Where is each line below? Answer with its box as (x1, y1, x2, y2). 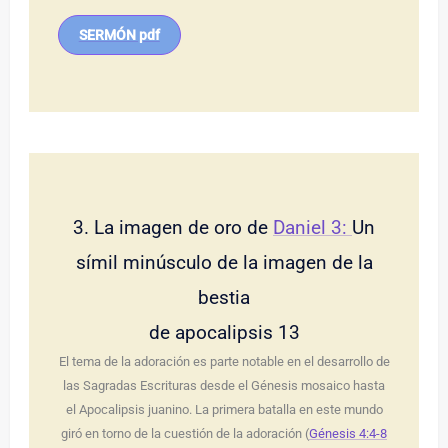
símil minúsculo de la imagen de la (75, 251, 373, 275)
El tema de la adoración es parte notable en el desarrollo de (58, 354, 390, 370)
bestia (198, 286, 250, 310)
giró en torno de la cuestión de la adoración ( (61, 426, 309, 442)
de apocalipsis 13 (148, 321, 300, 345)
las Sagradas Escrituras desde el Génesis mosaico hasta (63, 378, 385, 394)
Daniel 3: (273, 216, 352, 240)
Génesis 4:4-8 (309, 426, 387, 442)
